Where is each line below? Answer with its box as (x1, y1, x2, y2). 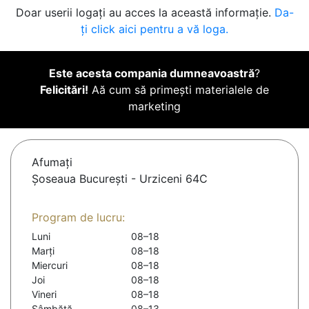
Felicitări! (40, 83, 88, 97)
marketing (128, 99, 181, 114)
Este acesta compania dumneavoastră (49, 66, 255, 81)
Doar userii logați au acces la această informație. (15, 6, 275, 20)
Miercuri (32, 259, 68, 272)
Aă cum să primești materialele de (88, 83, 269, 97)
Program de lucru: (32, 210, 125, 225)
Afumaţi (32, 155, 72, 170)
